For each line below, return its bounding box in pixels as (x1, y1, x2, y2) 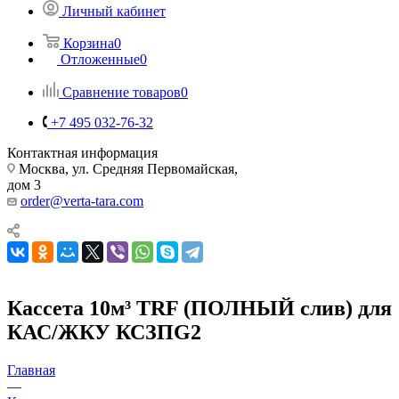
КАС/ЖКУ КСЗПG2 (7, 320, 201, 344)
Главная (7, 362, 55, 378)
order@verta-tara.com (20, 192, 143, 208)
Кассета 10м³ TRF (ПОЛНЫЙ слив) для (7, 296, 392, 320)
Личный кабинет (62, 3, 166, 19)
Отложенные (61, 51, 140, 67)
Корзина (63, 35, 114, 51)
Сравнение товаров (62, 84, 181, 100)
